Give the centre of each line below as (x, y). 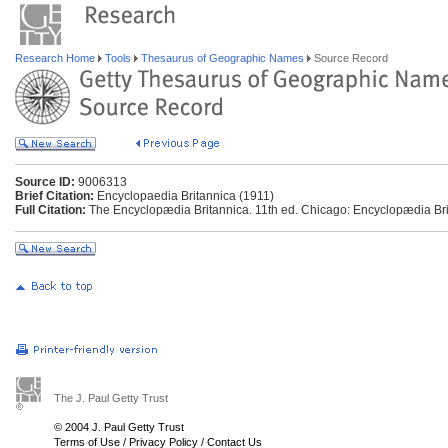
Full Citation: (50, 210)
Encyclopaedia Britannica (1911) (184, 196)
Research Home (56, 58)
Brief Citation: (54, 196)
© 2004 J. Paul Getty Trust (119, 427)
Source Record (349, 58)
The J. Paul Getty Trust (111, 398)
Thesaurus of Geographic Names (222, 58)
